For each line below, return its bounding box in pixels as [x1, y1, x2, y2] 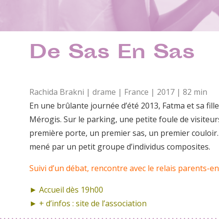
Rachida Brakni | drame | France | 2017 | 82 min [29, 86, 207, 97]
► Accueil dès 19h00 [29, 184, 103, 195]
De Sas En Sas [29, 39, 195, 68]
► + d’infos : [29, 197, 76, 209]
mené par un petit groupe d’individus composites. [29, 141, 210, 152]
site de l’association [76, 197, 147, 209]
